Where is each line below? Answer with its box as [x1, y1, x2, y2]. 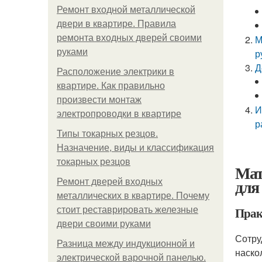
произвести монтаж [57, 95, 142, 105]
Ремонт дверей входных [57, 177, 163, 187]
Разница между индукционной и [57, 239, 195, 249]
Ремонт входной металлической [57, 5, 195, 15]
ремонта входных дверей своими [57, 33, 202, 43]
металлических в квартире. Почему [57, 191, 209, 201]
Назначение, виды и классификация [57, 143, 214, 153]
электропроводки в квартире [57, 109, 181, 119]
